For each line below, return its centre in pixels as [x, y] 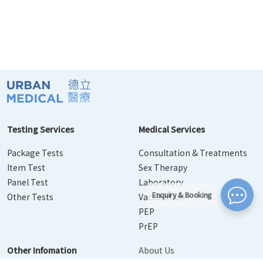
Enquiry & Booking [182, 195]
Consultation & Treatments [193, 153]
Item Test [26, 167]
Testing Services [41, 129]
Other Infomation [42, 250]
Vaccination [162, 197]
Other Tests [30, 197]
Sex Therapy [163, 167]
